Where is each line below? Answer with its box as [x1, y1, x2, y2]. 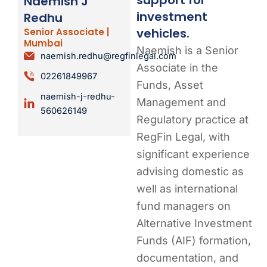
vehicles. [136, 24, 190, 42]
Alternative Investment [136, 216, 253, 229]
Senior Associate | [24, 26, 109, 39]
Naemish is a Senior [136, 44, 239, 57]
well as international [136, 182, 238, 195]
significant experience [136, 147, 250, 160]
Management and [136, 95, 226, 108]
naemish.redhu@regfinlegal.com [40, 51, 176, 62]
